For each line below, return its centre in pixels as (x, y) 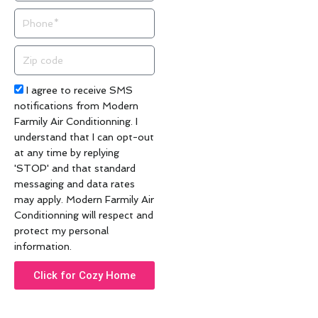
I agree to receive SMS (79, 91)
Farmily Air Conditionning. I (76, 122)
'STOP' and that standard (75, 169)
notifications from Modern (76, 106)
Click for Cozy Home (84, 275)
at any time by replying (67, 153)
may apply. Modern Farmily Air (84, 200)
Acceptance (40, 90)
